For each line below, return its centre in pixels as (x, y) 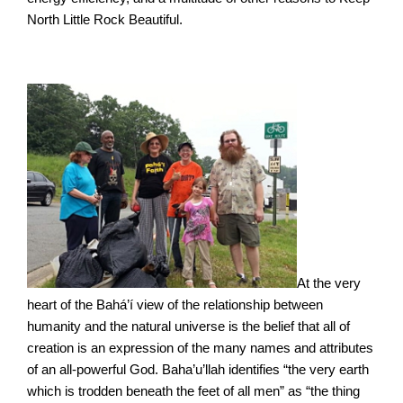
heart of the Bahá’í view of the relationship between (175, 304)
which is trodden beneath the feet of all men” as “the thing (193, 390)
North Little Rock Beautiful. (105, 20)
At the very (329, 282)
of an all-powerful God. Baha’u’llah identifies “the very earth (198, 369)
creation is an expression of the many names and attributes (200, 347)
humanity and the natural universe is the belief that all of (188, 326)
